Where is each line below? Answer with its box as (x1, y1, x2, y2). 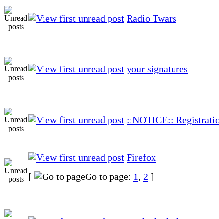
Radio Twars (127, 12, 176, 23)
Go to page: (85, 171, 133, 182)
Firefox (127, 152, 156, 163)
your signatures (127, 63, 188, 74)
